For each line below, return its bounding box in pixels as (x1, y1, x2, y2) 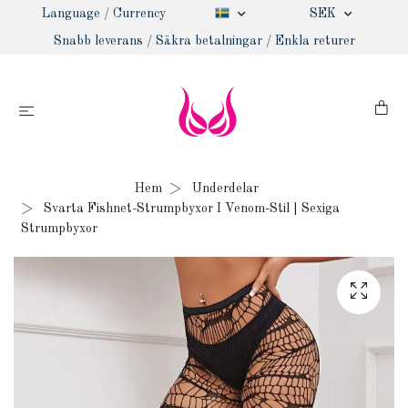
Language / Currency (41, 7, 166, 20)
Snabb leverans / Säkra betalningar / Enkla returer (53, 35, 355, 47)
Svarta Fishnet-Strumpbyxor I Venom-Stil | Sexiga (40, 202, 340, 215)
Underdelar (192, 182, 259, 195)
